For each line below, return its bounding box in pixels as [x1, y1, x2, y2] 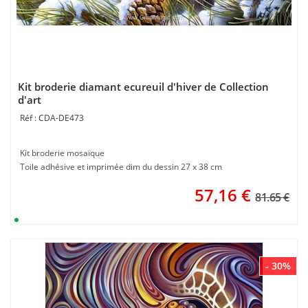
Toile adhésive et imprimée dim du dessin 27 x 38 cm [20, 161, 222, 173]
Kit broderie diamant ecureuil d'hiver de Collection [18, 80, 269, 93]
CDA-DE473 [38, 112, 84, 124]
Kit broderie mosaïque [20, 147, 104, 159]
